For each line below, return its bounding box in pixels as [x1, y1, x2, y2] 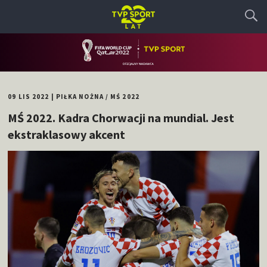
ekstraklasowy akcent [8, 127, 126, 142]
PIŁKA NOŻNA [55, 92, 104, 101]
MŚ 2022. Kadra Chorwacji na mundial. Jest [8, 110, 235, 125]
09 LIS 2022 [8, 92, 49, 101]
